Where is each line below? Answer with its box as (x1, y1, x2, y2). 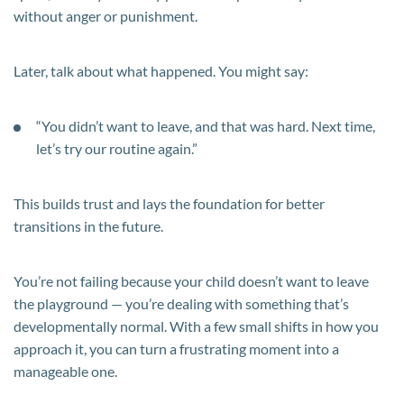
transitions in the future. (14, 216, 163, 234)
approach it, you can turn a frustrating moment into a (14, 339, 339, 357)
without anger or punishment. (14, 6, 197, 24)
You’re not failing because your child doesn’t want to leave (14, 271, 369, 289)
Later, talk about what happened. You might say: (14, 61, 308, 79)
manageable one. (14, 362, 117, 380)
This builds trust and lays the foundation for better (14, 194, 325, 212)
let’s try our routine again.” (36, 139, 197, 157)
